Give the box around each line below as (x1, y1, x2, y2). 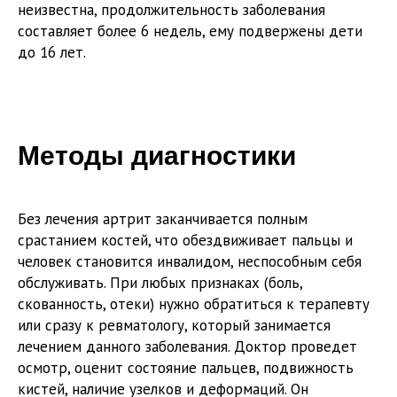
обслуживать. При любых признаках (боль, (18, 273, 302, 293)
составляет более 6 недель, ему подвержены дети (18, 21, 362, 42)
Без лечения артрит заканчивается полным (18, 209, 307, 230)
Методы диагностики (18, 141, 296, 171)
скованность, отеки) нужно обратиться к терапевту (18, 294, 370, 315)
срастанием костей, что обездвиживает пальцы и (18, 230, 353, 251)
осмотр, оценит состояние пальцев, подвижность (18, 358, 354, 378)
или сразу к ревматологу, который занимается (18, 315, 331, 336)
